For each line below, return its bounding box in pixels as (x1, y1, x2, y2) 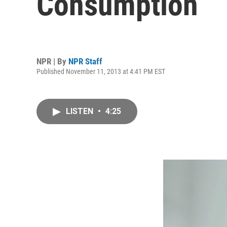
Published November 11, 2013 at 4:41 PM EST (36, 67, 165, 75)
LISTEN (66, 106, 95, 116)
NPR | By (36, 56, 68, 66)
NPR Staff (68, 56, 102, 66)
